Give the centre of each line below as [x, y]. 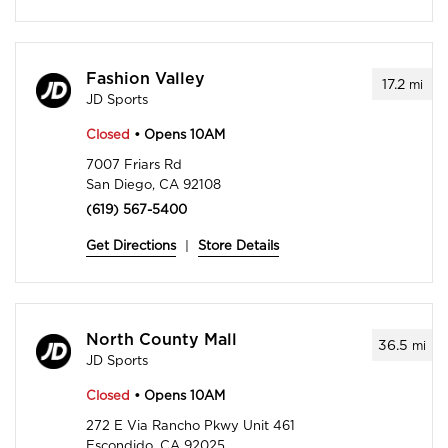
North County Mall [161, 340]
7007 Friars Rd [134, 165]
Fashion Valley [145, 79]
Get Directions [131, 246]
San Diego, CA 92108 [153, 185]
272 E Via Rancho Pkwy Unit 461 [190, 426]
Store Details [238, 246]
